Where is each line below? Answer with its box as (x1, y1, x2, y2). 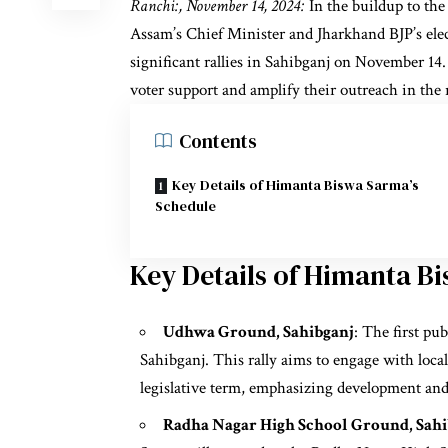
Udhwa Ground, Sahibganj (163, 321, 354, 344)
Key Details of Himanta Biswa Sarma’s (172, 175, 419, 195)
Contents (179, 128, 257, 154)
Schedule (155, 196, 216, 216)
